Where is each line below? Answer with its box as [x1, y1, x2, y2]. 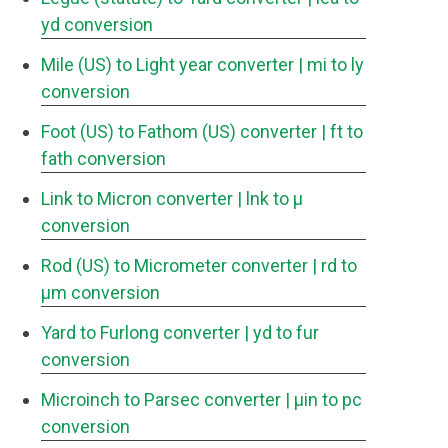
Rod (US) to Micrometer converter [41, 255, 308, 276]
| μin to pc [285, 389, 362, 410]
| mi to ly [298, 54, 364, 75]
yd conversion [41, 14, 153, 35]
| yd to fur [244, 322, 319, 343]
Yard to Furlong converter [41, 322, 240, 343]
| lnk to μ [237, 188, 303, 209]
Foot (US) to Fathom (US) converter [41, 121, 317, 142]
